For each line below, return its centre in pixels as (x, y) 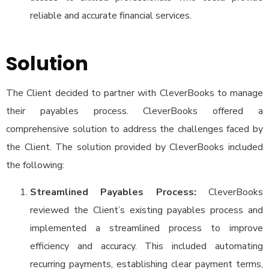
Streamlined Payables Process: (113, 192)
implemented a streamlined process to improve (147, 228)
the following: (35, 165)
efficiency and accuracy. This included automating (147, 246)
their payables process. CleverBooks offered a (134, 111)
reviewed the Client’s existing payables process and (147, 210)
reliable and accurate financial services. (111, 16)
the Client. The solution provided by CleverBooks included (134, 147)
